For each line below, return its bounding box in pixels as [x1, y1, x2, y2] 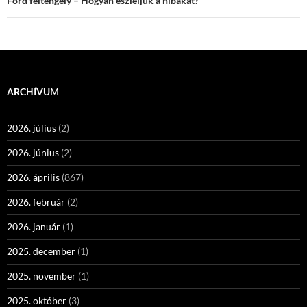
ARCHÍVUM [7, 86, 59, 97]
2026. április [7, 171, 60, 183]
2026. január [7, 221, 60, 232]
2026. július [7, 122, 56, 134]
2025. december [7, 245, 75, 257]
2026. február [7, 196, 65, 208]
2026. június [7, 147, 59, 158]
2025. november [7, 270, 76, 282]
